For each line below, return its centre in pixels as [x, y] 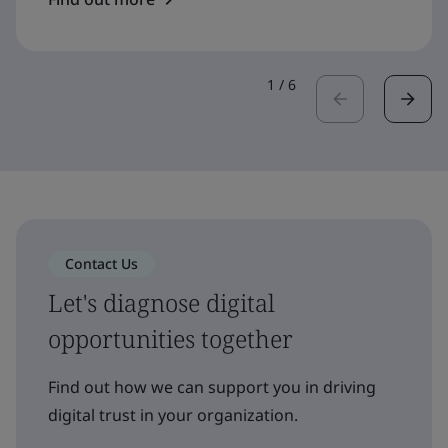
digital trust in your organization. [173, 414]
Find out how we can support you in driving [212, 386]
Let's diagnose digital [161, 302]
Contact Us [101, 263]
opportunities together [170, 338]
